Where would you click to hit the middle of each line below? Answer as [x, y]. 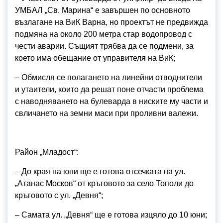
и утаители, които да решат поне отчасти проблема [109, 89]
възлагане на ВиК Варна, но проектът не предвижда [111, 22]
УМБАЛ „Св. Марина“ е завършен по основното [103, 10]
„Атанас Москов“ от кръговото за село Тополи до [104, 183]
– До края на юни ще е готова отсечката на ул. [100, 171]
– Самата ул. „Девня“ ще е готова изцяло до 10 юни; [111, 215]
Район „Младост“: [47, 152]
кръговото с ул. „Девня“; [59, 195]
